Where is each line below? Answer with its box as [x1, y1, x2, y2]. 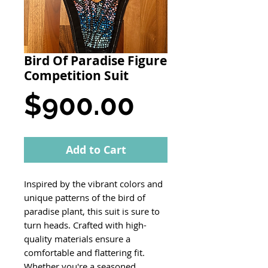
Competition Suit [24, 67, 129, 85]
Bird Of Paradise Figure [24, 52, 167, 70]
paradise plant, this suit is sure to [24, 205, 160, 218]
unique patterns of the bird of [24, 191, 145, 204]
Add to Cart [65, 142, 126, 158]
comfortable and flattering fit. [24, 246, 145, 259]
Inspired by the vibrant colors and [24, 178, 163, 190]
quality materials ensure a [24, 233, 130, 245]
